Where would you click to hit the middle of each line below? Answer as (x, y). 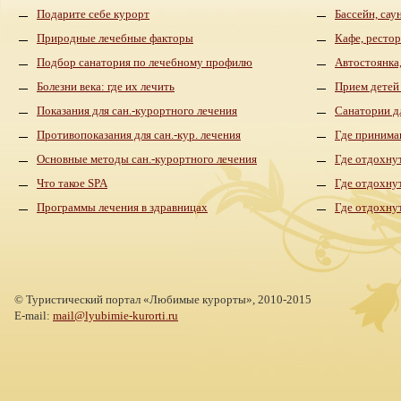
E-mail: (34, 316)
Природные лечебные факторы (115, 38)
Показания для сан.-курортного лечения (137, 111)
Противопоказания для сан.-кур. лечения (139, 135)
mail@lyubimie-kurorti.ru (115, 316)
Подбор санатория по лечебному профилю (145, 62)
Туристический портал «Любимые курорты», (142, 299)
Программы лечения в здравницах (122, 207)
